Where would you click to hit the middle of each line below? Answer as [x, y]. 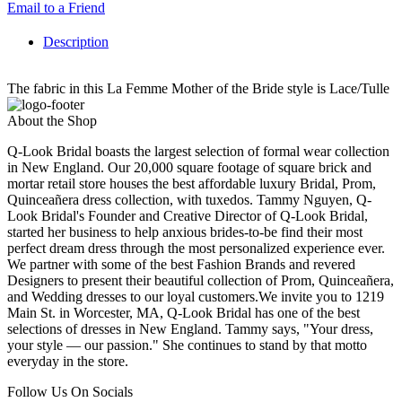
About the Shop [52, 121]
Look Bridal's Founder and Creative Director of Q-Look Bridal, [188, 216]
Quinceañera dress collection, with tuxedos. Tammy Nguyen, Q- [189, 200]
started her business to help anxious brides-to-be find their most [185, 232]
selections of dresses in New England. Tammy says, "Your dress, [190, 329]
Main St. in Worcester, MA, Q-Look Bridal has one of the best [184, 313]
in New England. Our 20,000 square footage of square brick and [189, 168]
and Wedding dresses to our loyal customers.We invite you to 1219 [196, 297]
